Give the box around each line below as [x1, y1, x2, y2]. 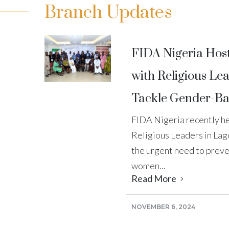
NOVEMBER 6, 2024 [131, 202, 195, 211]
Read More [131, 172, 178, 184]
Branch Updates [44, 1, 172, 24]
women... [131, 159, 166, 171]
